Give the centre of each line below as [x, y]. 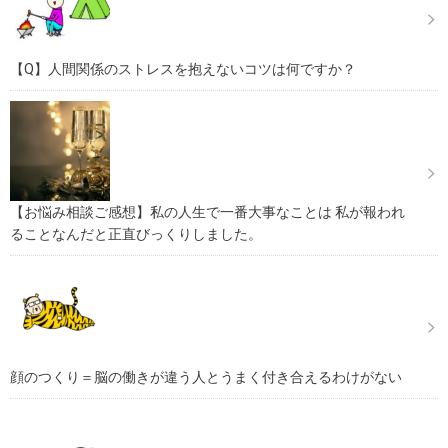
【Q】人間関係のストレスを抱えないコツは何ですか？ [183, 69]
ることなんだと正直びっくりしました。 [136, 234]
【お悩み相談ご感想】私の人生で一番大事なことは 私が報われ [207, 212]
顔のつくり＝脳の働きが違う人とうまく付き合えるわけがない [206, 377]
